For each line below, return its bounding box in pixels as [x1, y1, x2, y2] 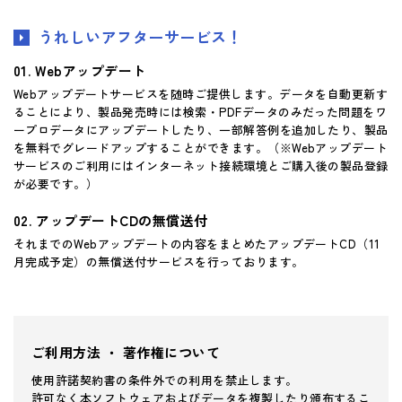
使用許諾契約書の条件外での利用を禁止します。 [31, 371, 298, 389]
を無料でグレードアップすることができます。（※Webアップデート [13, 138, 389, 156]
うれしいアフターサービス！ [39, 24, 243, 48]
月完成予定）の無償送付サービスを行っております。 [13, 252, 304, 270]
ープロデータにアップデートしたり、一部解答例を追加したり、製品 [13, 120, 389, 138]
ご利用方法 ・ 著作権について [31, 342, 221, 362]
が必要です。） [13, 174, 99, 192]
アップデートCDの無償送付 [36, 210, 208, 230]
